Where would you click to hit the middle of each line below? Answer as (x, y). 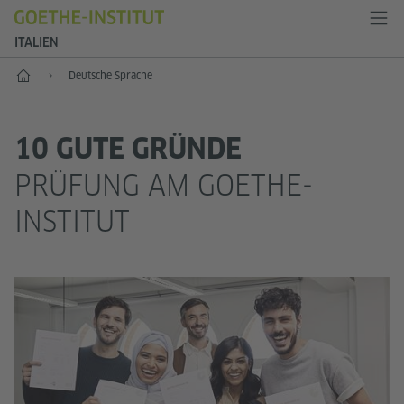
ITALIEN (37, 42)
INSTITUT (72, 221)
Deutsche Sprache (110, 75)
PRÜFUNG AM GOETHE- (164, 185)
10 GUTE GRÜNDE (128, 149)
